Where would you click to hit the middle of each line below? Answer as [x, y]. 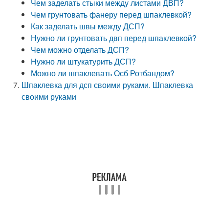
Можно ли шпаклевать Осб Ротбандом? [103, 73]
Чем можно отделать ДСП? [80, 50]
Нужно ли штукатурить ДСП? [84, 61]
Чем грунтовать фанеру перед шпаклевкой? [111, 14]
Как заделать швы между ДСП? [88, 26]
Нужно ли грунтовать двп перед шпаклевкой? [114, 38]
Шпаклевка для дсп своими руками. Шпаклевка [108, 85]
